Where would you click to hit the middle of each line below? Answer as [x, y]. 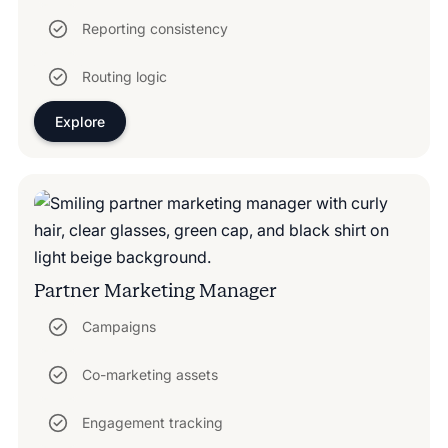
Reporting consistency [154, 29]
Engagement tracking [152, 423]
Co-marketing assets [149, 375]
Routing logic [124, 77]
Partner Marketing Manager [155, 290]
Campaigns [118, 327]
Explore [79, 121]
